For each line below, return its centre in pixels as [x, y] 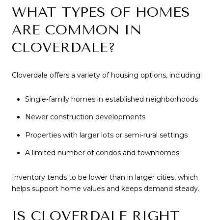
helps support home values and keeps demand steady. [106, 188]
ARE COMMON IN [77, 29]
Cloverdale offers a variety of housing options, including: [107, 75]
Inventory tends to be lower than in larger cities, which [105, 177]
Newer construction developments [85, 117]
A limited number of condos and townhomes [102, 153]
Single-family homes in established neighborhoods [111, 99]
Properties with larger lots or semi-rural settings [106, 135]
